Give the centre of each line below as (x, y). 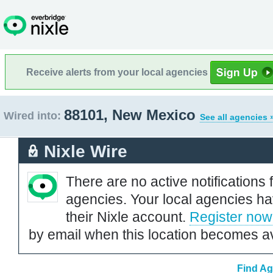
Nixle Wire (86, 151)
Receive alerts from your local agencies (118, 72)
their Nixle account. (128, 217)
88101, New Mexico (132, 115)
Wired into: (32, 116)
